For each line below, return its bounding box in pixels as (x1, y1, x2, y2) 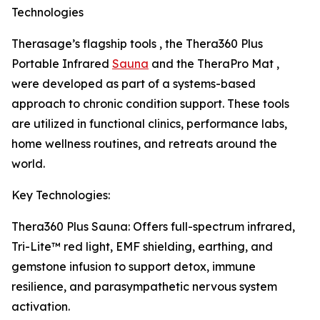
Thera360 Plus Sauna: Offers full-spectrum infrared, (11, 219, 295, 234)
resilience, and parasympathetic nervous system (11, 279, 277, 294)
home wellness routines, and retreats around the (11, 136, 277, 151)
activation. (11, 299, 70, 314)
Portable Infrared (11, 56, 112, 71)
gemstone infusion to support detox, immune (11, 259, 256, 274)
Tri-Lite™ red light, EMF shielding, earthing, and (11, 239, 273, 254)
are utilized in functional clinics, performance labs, (11, 116, 287, 131)
